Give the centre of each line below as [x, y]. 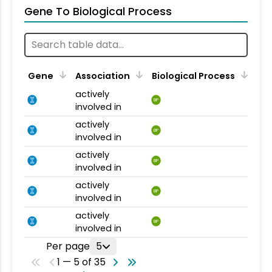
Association [103, 76]
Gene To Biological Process [98, 11]
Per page [68, 246]
